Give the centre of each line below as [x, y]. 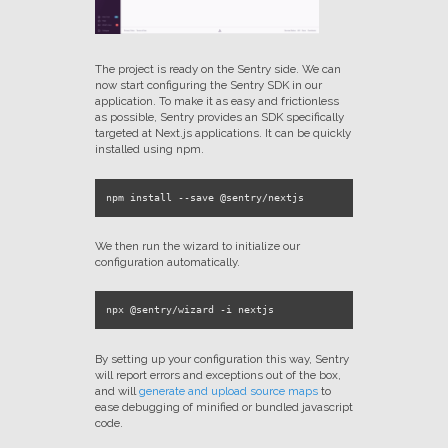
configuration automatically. [167, 262]
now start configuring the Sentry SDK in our [208, 85]
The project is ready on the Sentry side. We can [217, 69]
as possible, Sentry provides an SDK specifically [219, 117]
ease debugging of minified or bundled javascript [223, 406]
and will [116, 390]
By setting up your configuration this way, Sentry [221, 358]
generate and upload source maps [228, 390]
